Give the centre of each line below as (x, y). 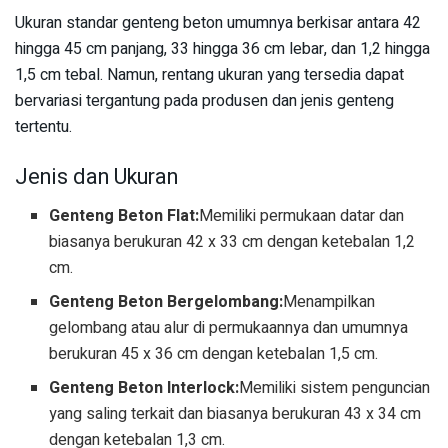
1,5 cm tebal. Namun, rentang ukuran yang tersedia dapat (209, 75)
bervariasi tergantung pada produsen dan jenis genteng (204, 101)
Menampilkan (329, 301)
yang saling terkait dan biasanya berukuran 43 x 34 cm (235, 413)
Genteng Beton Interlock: (144, 387)
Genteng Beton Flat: (124, 215)
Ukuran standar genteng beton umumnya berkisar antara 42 (218, 23)
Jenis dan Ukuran (96, 176)
